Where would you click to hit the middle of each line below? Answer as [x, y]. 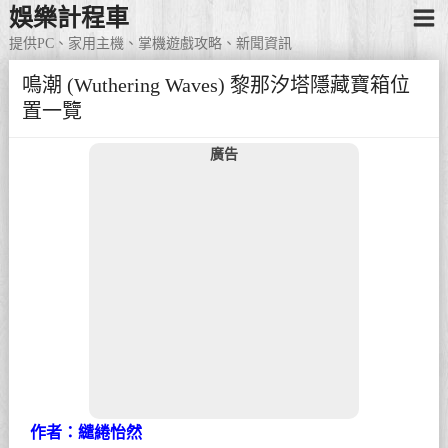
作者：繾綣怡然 [86, 432]
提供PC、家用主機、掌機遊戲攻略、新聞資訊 [150, 44]
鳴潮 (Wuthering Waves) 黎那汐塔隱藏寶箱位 [215, 85]
